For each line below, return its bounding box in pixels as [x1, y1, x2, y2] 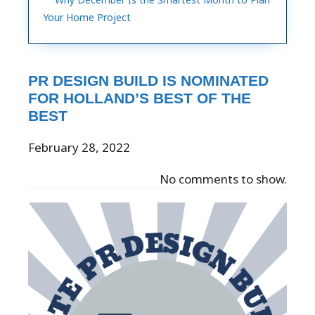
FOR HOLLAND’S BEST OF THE [28, 89, 251, 106]
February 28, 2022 [28, 139, 130, 155]
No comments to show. [160, 170, 287, 187]
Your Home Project [43, 10, 131, 24]
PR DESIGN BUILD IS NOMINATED [28, 72, 269, 89]
